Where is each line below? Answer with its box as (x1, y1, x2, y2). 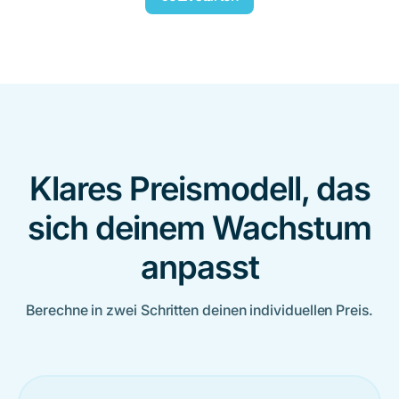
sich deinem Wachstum (28, 208, 371, 248)
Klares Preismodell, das (28, 168, 370, 209)
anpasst (140, 247, 259, 288)
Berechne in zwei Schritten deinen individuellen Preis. (26, 301, 373, 320)
